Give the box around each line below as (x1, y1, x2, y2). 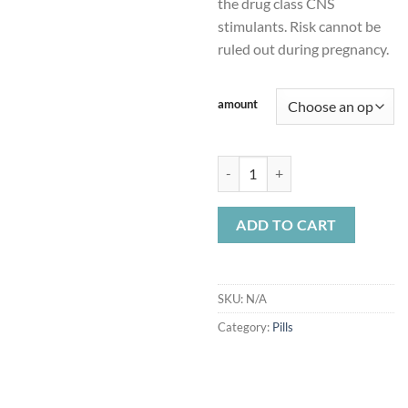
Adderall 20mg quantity (217, 157, 351, 173)
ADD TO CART (236, 215, 337, 233)
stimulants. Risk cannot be (218, 17, 381, 36)
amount (218, 96, 258, 111)
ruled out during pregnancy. (218, 40, 389, 58)
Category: (218, 319, 272, 334)
